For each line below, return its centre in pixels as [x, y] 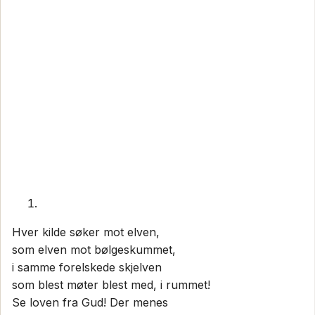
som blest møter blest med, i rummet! [111, 284]
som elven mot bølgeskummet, [94, 249]
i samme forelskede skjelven [87, 267]
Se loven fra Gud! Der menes [90, 302]
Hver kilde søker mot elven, [86, 232]
